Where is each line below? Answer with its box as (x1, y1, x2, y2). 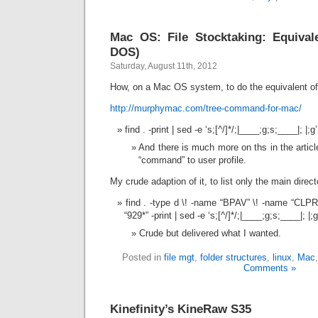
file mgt (164, 252, 194, 263)
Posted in (122, 252, 164, 263)
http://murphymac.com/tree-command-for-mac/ (110, 103, 302, 114)
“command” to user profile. (138, 155, 246, 165)
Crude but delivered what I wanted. (139, 228, 281, 238)
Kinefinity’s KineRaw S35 (110, 302, 251, 316)
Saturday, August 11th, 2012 (110, 61, 217, 71)
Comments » (243, 263, 296, 273)
